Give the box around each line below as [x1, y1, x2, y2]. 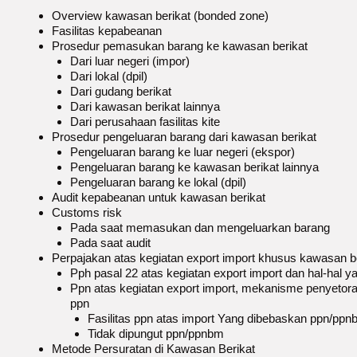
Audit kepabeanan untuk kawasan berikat [52, 190, 265, 204]
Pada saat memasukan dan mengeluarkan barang [69, 221, 330, 234]
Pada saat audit [69, 236, 151, 249]
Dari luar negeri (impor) [69, 54, 190, 68]
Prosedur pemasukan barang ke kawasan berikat [52, 39, 308, 53]
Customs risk [52, 206, 122, 219]
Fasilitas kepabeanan [52, 24, 162, 37]
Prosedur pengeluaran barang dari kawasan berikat [52, 130, 316, 143]
